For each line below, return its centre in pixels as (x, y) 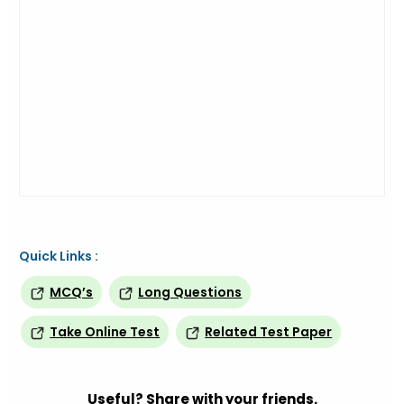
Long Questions (190, 292)
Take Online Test (105, 332)
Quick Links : (59, 256)
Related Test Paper (269, 332)
